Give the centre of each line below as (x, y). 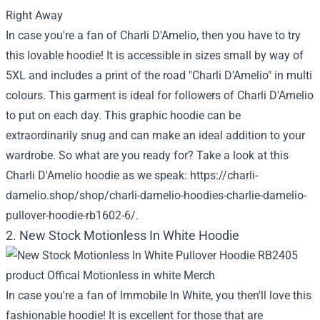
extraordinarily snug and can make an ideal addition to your (155, 135)
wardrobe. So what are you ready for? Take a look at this (147, 155)
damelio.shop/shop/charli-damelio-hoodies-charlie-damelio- (156, 195)
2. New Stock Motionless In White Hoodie (122, 235)
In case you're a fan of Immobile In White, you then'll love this (159, 295)
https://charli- (224, 175)
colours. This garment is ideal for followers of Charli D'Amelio (160, 95)
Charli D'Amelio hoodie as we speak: (98, 175)
